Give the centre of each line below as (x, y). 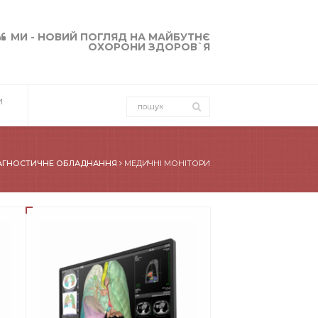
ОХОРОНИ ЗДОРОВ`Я (149, 47)
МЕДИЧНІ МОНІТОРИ (167, 163)
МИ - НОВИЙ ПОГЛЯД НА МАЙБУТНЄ (110, 37)
